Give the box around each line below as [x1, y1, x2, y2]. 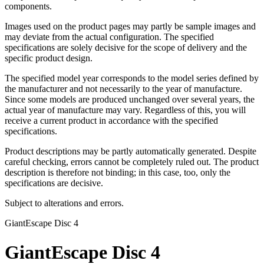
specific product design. [5, 53, 93, 64]
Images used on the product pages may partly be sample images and [5, 21, 256, 32]
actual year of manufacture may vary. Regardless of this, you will [5, 105, 246, 115]
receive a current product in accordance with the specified [5, 115, 218, 126]
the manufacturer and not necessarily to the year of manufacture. [5, 84, 242, 94]
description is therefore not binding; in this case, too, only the [5, 167, 230, 178]
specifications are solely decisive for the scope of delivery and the [5, 42, 247, 53]
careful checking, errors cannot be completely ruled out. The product [5, 157, 259, 167]
